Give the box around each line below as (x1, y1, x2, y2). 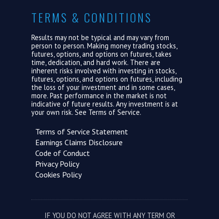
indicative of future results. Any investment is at (31, 99, 178, 109)
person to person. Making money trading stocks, (31, 41, 177, 50)
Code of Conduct (31, 148, 90, 158)
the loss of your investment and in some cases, (31, 83, 175, 92)
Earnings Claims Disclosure (31, 137, 123, 147)
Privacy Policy (31, 159, 79, 169)
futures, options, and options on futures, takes (31, 49, 172, 59)
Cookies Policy (31, 170, 82, 179)
